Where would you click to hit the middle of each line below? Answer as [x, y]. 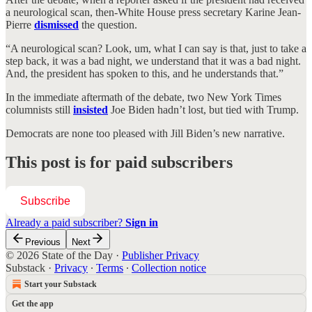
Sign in [142, 223]
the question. [108, 24]
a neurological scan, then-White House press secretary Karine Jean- [153, 12]
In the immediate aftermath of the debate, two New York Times [143, 97]
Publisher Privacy [161, 256]
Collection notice [169, 268]
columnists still [39, 109]
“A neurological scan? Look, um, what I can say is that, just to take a [156, 48]
